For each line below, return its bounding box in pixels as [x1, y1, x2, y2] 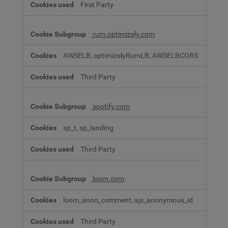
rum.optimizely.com [91, 30, 155, 39]
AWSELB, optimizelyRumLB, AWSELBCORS [63, 51, 198, 60]
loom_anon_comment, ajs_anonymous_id [63, 195, 193, 205]
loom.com [91, 174, 124, 183]
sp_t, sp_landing [63, 123, 113, 132]
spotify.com [91, 102, 130, 111]
